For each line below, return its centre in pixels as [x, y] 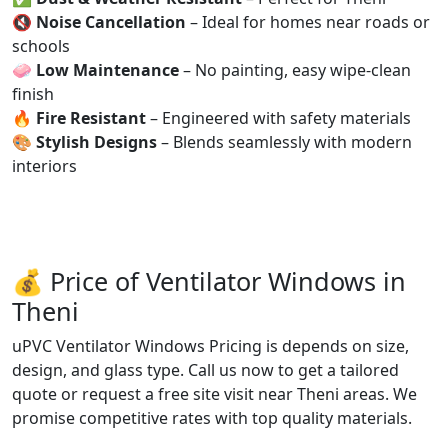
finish [33, 93]
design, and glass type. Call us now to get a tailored [205, 369]
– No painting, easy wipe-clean [295, 69]
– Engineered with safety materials [278, 117]
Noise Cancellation [111, 21]
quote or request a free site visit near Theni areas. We [214, 393]
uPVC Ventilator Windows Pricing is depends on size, [210, 345]
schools [41, 45]
